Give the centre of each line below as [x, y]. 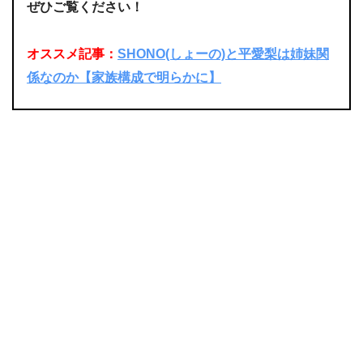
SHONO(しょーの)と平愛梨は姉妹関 [223, 53]
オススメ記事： [72, 53]
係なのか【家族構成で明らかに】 [124, 77]
